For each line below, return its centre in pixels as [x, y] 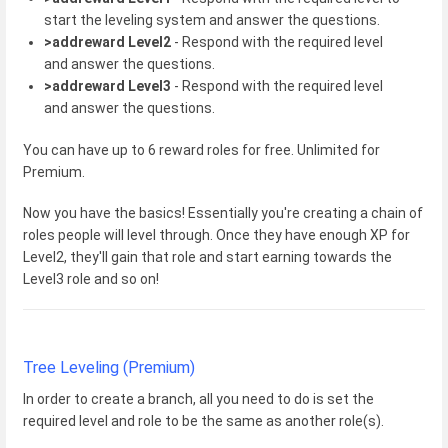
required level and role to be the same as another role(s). [203, 420]
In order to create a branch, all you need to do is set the [198, 398]
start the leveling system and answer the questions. [211, 20]
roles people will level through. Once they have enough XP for [216, 234]
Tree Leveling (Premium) [109, 367]
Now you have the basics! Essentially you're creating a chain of [223, 212]
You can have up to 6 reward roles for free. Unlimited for [201, 149]
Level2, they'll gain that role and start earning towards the [207, 256]
